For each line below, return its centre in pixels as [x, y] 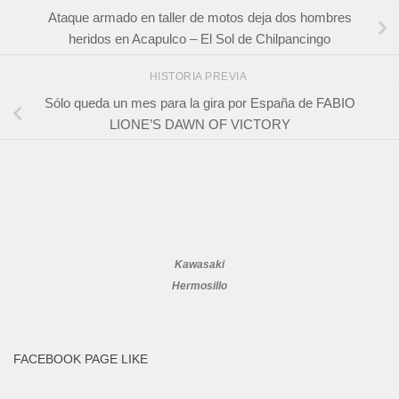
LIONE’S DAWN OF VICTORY [199, 124]
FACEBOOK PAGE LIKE [81, 359]
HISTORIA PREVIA [199, 76]
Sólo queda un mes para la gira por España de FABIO [199, 102]
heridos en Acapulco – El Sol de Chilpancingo [199, 38]
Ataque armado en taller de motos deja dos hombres [199, 17]
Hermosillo [199, 286]
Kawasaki [199, 265]
